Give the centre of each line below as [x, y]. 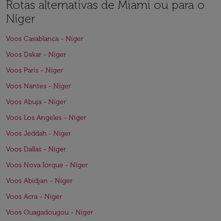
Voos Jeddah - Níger [38, 133]
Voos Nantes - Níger [38, 86]
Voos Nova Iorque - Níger [47, 165]
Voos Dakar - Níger [36, 55]
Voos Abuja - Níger [36, 102]
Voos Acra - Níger [34, 197]
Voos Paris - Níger [35, 70]
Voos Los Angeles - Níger [46, 118]
